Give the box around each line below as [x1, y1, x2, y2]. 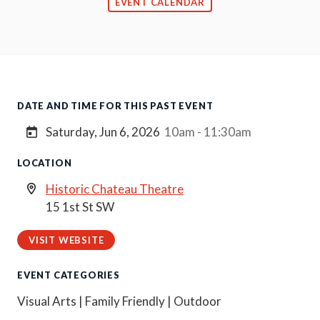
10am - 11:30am [164, 124, 251, 139]
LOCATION [17, 157, 72, 169]
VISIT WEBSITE [29, 234, 104, 246]
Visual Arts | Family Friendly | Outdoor [17, 294, 221, 309]
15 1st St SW [46, 199, 114, 214]
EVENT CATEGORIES [17, 269, 120, 281]
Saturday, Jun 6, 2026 [46, 124, 160, 139]
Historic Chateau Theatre [46, 181, 184, 196]
